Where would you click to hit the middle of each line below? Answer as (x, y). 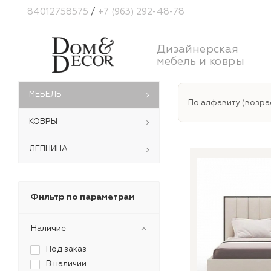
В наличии (66, 264)
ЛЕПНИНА (48, 149)
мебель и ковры (201, 61)
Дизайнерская (198, 49)
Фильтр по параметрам (83, 197)
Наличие (48, 228)
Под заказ (66, 249)
